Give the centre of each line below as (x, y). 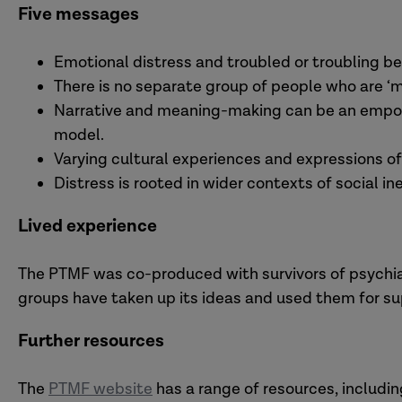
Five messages (79, 14)
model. (79, 135)
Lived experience (87, 226)
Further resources (91, 341)
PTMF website (100, 389)
